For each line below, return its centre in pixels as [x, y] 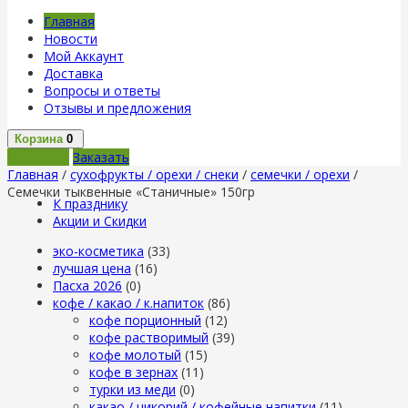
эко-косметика [98, 251]
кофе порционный [145, 320]
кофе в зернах [133, 372]
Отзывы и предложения [117, 108]
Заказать [101, 157]
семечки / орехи [300, 174]
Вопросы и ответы [102, 91]
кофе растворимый [149, 337]
